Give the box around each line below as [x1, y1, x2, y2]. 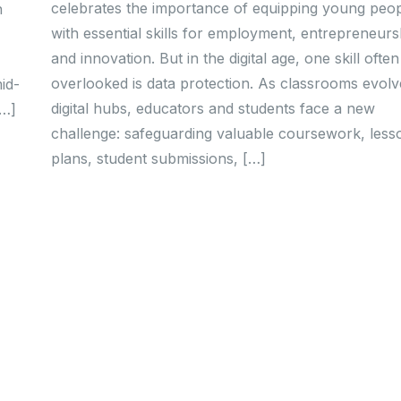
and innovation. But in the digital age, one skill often [50, 48, 399, 67]
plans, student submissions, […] [50, 149, 266, 167]
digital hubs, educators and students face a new [50, 98, 375, 117]
